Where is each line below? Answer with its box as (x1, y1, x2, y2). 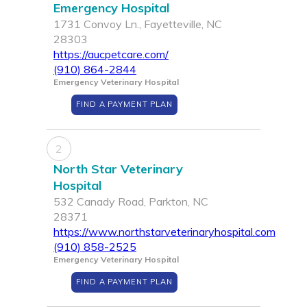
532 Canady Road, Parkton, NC (53, 195, 208, 209)
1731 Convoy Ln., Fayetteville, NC (53, 17, 222, 32)
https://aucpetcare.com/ (53, 47, 169, 62)
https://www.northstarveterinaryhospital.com (53, 225, 275, 239)
